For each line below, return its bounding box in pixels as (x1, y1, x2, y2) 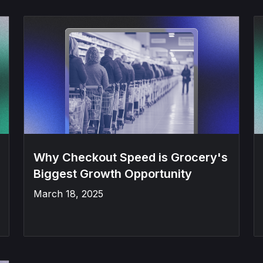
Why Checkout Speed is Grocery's (33, 150, 228, 164)
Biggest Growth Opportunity (33, 167, 192, 181)
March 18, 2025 (33, 188, 103, 200)
